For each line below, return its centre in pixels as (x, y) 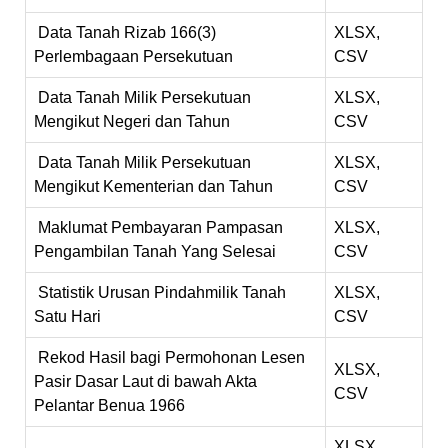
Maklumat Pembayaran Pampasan (160, 227)
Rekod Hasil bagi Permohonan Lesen (171, 357)
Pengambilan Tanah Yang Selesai (155, 251)
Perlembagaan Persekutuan (133, 56)
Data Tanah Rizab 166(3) (127, 32)
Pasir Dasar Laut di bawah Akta (145, 381)
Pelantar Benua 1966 (109, 405)
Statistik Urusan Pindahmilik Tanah (162, 292)
